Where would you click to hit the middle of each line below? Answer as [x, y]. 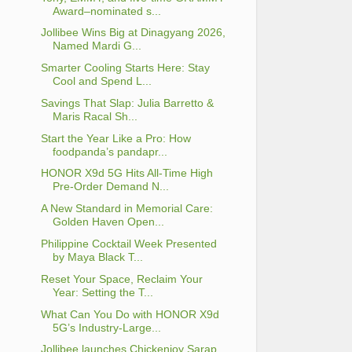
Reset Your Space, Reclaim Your [121, 279]
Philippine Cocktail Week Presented [128, 244]
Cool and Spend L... [102, 81]
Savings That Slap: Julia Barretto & [127, 103]
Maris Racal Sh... [95, 116]
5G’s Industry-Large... [106, 327]
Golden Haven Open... [108, 222]
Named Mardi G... [97, 46]
